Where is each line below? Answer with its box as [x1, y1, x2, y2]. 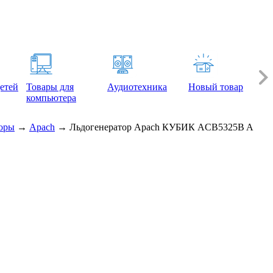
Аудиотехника [107, 81, 167, 92]
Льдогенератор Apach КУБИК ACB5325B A [69, 121, 253, 132]
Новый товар [188, 81, 243, 92]
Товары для [26, 81, 74, 92]
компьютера [26, 92, 76, 103]
